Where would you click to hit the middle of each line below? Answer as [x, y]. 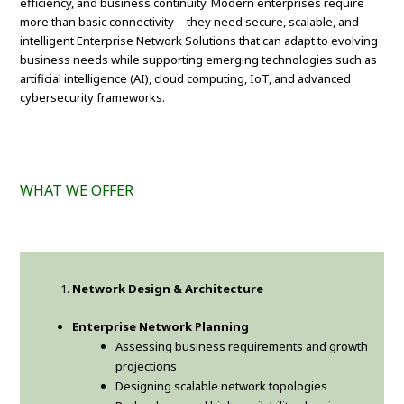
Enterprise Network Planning [161, 327]
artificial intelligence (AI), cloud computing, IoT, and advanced [186, 79]
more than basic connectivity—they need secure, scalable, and [190, 22]
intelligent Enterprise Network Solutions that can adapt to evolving [199, 41]
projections [147, 367]
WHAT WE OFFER [77, 191]
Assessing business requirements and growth [242, 347]
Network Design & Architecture [168, 289]
